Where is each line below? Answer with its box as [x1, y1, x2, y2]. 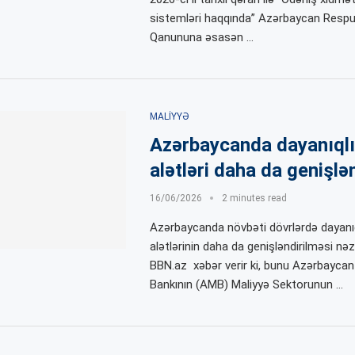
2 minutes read [221, 192, 287, 204]
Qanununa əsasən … [149, 29, 254, 44]
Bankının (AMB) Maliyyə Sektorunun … [149, 277, 343, 292]
